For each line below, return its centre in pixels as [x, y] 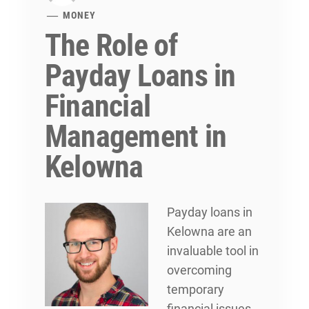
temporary [196, 289]
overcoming [199, 270]
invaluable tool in [213, 250]
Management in [136, 136]
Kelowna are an [209, 231]
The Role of [111, 45]
